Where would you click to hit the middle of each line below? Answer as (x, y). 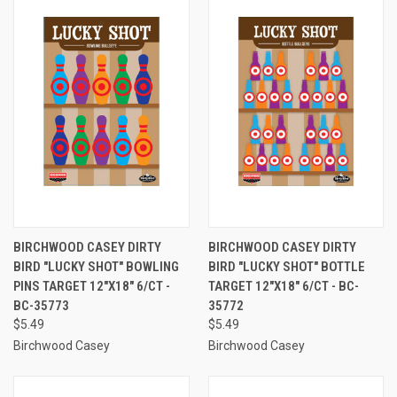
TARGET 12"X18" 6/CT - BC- (283, 286)
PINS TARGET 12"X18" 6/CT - (92, 286)
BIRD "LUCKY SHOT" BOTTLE (286, 266)
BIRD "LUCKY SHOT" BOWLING (96, 266)
